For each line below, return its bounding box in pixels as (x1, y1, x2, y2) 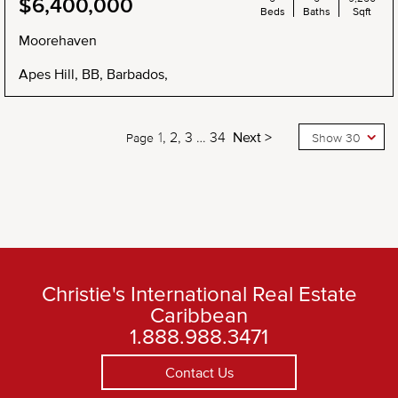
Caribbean (150, 302, 248, 327)
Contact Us (164, 363, 234, 380)
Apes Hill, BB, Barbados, (19, 65, 168, 82)
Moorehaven (19, 31, 97, 48)
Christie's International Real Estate (41, 281, 357, 306)
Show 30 (312, 131, 361, 145)
